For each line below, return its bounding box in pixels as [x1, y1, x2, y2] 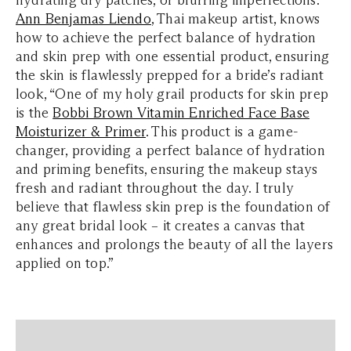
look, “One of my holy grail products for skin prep [16, 85, 329, 103]
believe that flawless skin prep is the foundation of [16, 198, 331, 216]
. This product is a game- [146, 123, 299, 141]
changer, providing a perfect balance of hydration [16, 142, 325, 160]
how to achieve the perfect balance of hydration [16, 29, 317, 47]
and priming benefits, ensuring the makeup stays [16, 161, 318, 179]
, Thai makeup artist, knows [150, 10, 320, 28]
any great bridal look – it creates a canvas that [16, 217, 306, 235]
